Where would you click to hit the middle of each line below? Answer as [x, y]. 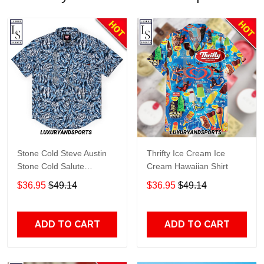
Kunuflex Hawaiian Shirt [61, 179]
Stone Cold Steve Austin [62, 153]
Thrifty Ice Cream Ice [186, 153]
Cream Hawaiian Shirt [187, 166]
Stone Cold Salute [51, 166]
